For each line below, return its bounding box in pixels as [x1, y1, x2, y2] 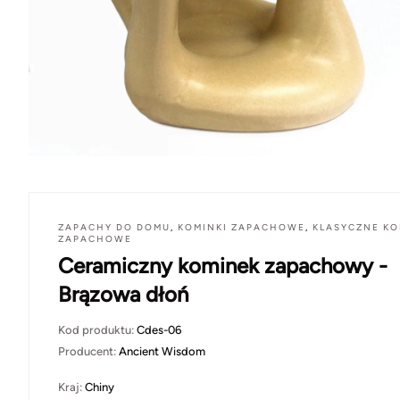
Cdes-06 [137, 322, 181, 337]
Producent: [58, 344, 119, 358]
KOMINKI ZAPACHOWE [178, 221, 305, 233]
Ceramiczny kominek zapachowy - [58, 252, 387, 279]
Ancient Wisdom [119, 344, 205, 358]
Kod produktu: [58, 322, 137, 337]
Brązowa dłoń [58, 280, 188, 307]
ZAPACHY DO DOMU [58, 221, 171, 233]
